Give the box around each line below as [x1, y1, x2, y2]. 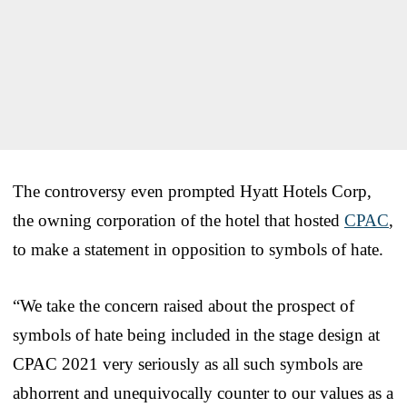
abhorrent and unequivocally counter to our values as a [13, 382, 393, 402]
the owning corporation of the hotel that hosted [13, 210, 344, 230]
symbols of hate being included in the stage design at [13, 324, 380, 344]
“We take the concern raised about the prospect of [13, 295, 354, 315]
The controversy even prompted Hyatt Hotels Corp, [13, 181, 372, 201]
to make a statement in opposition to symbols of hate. [13, 239, 383, 259]
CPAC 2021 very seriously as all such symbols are [13, 353, 362, 373]
